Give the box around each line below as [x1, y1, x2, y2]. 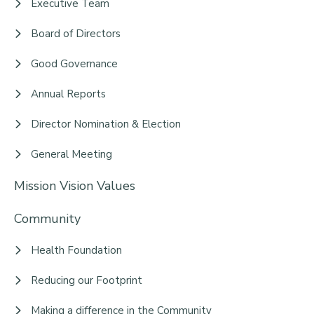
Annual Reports [31, 86, 106, 101]
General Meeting [31, 146, 112, 161]
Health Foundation [31, 243, 122, 258]
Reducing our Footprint [31, 273, 142, 288]
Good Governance [31, 56, 118, 71]
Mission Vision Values [14, 177, 135, 194]
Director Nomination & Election [31, 116, 181, 131]
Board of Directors [31, 26, 121, 41]
